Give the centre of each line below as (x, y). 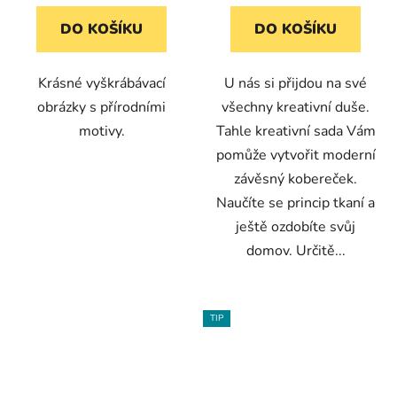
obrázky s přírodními (101, 108)
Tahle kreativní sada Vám (296, 132)
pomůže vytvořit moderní (296, 156)
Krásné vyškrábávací (101, 84)
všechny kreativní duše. (296, 108)
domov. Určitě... (296, 251)
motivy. (101, 132)
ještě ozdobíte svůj (296, 227)
